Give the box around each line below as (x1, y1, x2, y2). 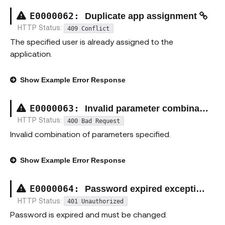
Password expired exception (85, 183, 196, 194)
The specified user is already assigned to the (10, 36, 173, 46)
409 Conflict (67, 25, 110, 32)
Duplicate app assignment (85, 11, 199, 21)
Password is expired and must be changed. (10, 209, 167, 219)
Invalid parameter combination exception (85, 103, 199, 114)
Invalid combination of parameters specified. (10, 129, 171, 139)
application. (10, 48, 52, 58)
